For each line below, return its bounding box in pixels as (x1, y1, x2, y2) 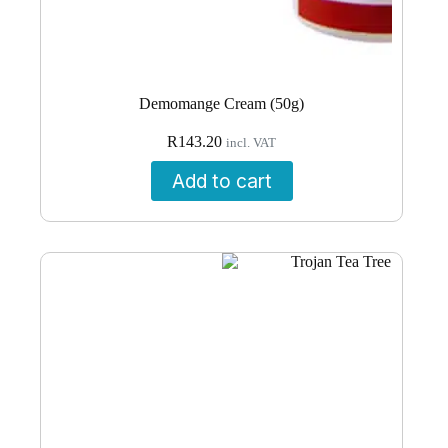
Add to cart (171, 169, 272, 194)
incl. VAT (226, 136, 277, 151)
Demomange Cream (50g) (139, 95, 305, 113)
